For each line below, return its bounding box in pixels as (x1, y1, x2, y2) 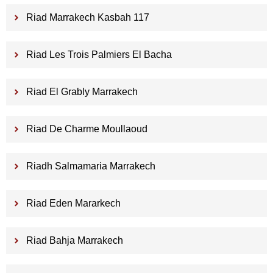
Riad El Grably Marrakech (26, 87, 138, 97)
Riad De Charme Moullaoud (26, 124, 147, 135)
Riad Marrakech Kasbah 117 (26, 12, 149, 23)
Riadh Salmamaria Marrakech (26, 161, 155, 172)
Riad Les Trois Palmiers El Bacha (26, 49, 172, 60)
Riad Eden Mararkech (26, 198, 121, 209)
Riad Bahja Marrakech (26, 235, 123, 246)
